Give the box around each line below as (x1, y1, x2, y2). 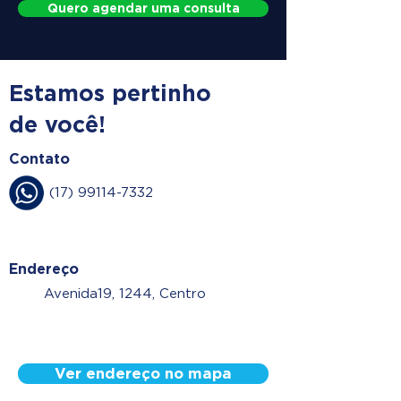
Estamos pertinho (9, 80, 211, 107)
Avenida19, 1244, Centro (44, 286, 206, 302)
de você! (9, 111, 106, 138)
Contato (9, 150, 70, 167)
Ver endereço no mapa (55, 364, 232, 382)
